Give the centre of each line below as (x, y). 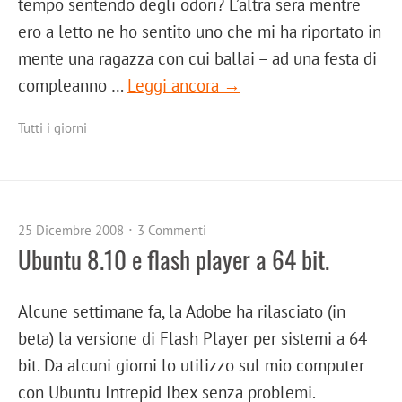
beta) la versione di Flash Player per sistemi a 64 (192, 338)
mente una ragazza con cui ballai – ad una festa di (197, 58)
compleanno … (73, 85)
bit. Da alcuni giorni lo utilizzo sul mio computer (191, 365)
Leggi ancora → (184, 85)
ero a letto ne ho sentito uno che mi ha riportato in (200, 31)
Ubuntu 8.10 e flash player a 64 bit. (174, 260)
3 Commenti (172, 231)
